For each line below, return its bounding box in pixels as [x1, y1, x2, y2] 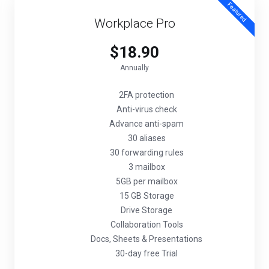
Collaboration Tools [110, 220, 183, 229]
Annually [120, 64, 149, 72]
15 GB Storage [119, 191, 174, 201]
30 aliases [127, 133, 166, 143]
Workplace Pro [94, 16, 175, 31]
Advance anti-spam [109, 119, 184, 128]
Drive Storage [121, 205, 172, 215]
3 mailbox [128, 162, 165, 172]
